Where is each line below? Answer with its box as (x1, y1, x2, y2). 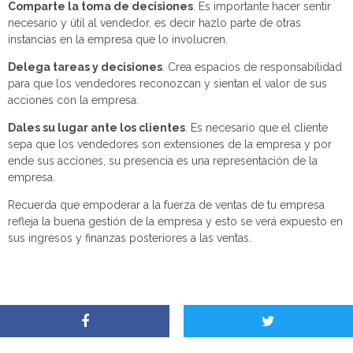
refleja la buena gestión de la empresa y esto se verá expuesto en (8, 215, 343, 228)
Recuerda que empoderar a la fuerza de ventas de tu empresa (8, 199, 325, 211)
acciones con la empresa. (8, 94, 142, 106)
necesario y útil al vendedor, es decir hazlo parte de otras (8, 17, 301, 29)
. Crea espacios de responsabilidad (162, 61, 342, 73)
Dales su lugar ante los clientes (8, 121, 185, 134)
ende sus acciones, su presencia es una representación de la (8, 154, 318, 167)
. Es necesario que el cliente (185, 121, 328, 134)
